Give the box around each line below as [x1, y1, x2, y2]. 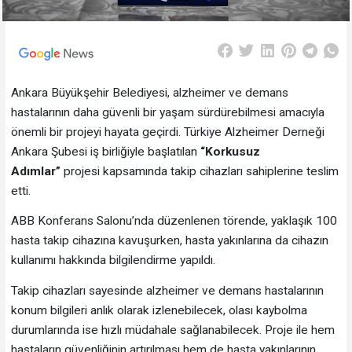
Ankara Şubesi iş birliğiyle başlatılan [10, 144, 197, 159]
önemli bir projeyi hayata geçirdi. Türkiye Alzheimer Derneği [10, 124, 324, 139]
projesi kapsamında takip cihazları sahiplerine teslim [60, 163, 339, 178]
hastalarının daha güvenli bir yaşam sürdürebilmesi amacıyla [10, 104, 324, 119]
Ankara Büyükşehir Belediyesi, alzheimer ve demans [10, 85, 288, 100]
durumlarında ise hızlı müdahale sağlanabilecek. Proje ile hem [10, 322, 335, 337]
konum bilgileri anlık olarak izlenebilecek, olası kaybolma [10, 302, 307, 317]
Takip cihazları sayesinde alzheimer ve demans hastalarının [10, 283, 324, 298]
